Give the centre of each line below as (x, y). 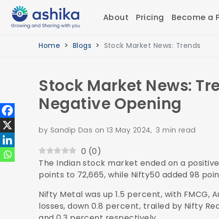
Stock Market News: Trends (152, 46)
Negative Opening (110, 103)
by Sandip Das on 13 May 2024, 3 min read (117, 130)
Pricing (150, 17)
